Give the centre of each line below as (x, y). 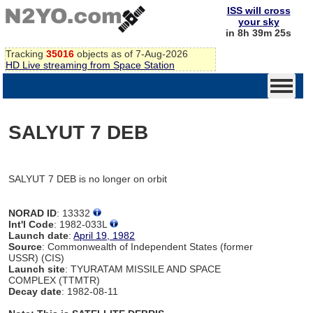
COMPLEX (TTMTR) (54, 280)
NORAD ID (33, 213)
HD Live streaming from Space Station (90, 65)
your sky (259, 22)
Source (26, 246)
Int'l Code (31, 224)
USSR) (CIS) (37, 257)
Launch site (37, 269)
